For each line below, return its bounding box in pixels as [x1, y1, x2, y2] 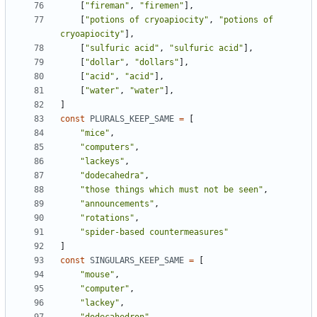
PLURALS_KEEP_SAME [90, 114, 174, 125]
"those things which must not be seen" [80, 185, 263, 195]
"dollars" [134, 57, 179, 68]
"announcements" [80, 199, 154, 209]
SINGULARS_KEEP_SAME [90, 255, 184, 266]
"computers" [80, 142, 134, 153]
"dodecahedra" [80, 171, 144, 181]
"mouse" [80, 270, 115, 280]
